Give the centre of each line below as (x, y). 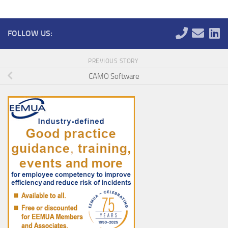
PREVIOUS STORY (114, 61)
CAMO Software (114, 76)
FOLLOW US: (30, 33)
